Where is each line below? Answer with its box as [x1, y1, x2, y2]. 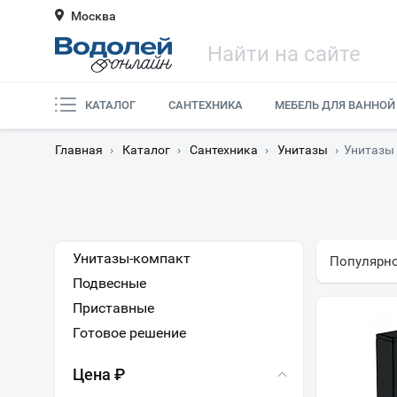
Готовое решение [73, 324, 186, 341]
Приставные [73, 300, 154, 316]
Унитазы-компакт [73, 250, 191, 267]
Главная [55, 143, 103, 157]
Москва [71, 9, 116, 23]
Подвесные [73, 275, 146, 292]
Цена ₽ [73, 365, 125, 384]
